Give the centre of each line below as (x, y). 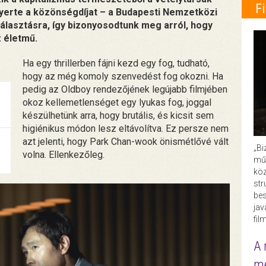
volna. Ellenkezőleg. (64, 155)
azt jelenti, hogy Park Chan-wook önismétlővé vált (126, 142)
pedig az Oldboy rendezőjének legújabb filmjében (125, 90)
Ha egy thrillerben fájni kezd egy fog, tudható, (116, 64)
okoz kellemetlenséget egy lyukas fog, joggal (117, 103)
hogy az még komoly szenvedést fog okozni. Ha (123, 77)
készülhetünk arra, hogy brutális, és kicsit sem (118, 116)
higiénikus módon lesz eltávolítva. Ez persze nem (126, 129)
